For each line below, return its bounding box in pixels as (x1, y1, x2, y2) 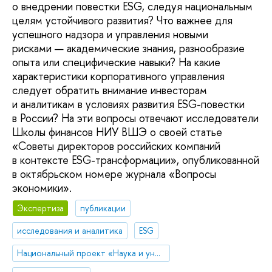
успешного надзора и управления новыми (12, 26, 208, 42)
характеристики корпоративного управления (12, 68, 225, 84)
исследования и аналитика (17, 225, 123, 237)
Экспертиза (17, 202, 64, 214)
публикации (80, 202, 126, 214)
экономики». (12, 180, 72, 195)
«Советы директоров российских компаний (12, 138, 220, 154)
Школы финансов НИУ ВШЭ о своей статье (12, 124, 222, 140)
